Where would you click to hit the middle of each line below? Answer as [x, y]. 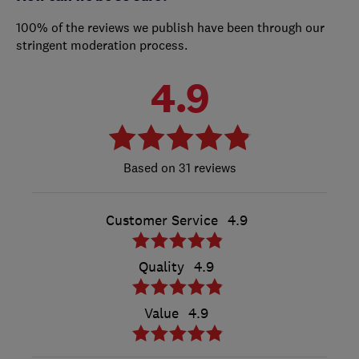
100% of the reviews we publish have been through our [170, 27]
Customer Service [161, 220]
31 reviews [206, 167]
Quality [161, 266]
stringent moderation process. [102, 44]
